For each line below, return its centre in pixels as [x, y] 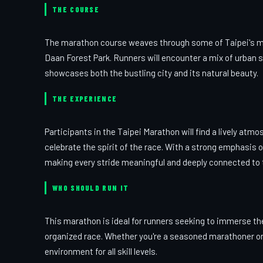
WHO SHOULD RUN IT [91, 188]
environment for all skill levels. [101, 251]
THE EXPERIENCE [85, 99]
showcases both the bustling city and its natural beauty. [151, 73]
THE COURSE [76, 9]
